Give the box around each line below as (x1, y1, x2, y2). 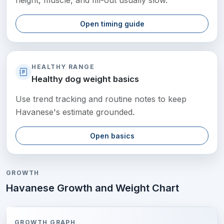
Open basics (89, 131, 134, 140)
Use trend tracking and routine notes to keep (15, 94, 187, 104)
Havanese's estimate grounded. (15, 107, 135, 117)
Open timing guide (79, 19, 144, 28)
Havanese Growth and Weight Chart (6, 181, 179, 194)
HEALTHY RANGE (31, 63, 95, 71)
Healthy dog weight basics (31, 74, 139, 84)
